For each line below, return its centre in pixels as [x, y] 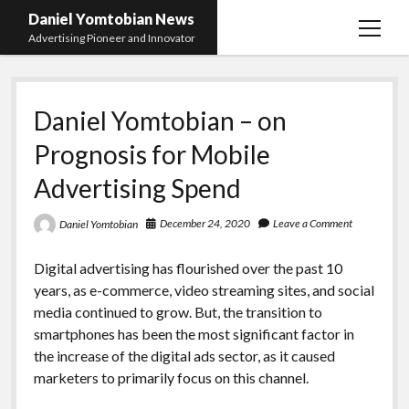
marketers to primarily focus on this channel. [171, 377]
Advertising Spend [137, 188]
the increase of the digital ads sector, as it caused [184, 355]
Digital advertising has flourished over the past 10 [188, 267]
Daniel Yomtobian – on [160, 121]
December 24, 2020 [204, 223]
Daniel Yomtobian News [112, 19]
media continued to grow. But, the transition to [178, 311]
